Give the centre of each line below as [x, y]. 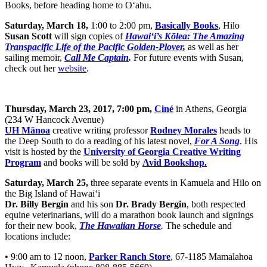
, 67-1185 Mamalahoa [212, 257]
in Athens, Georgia [210, 109]
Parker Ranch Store [130, 257]
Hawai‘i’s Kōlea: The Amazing [185, 36]
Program [23, 163]
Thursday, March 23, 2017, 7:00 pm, [80, 109]
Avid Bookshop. [175, 163]
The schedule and [198, 226]
